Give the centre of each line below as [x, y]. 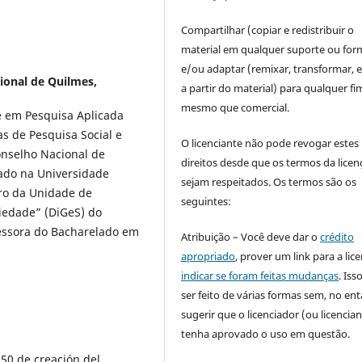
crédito [337, 236]
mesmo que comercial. [236, 107]
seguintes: [206, 201]
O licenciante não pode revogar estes [270, 143]
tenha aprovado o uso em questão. [266, 333]
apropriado [208, 256]
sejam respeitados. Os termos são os [269, 181]
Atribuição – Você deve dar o [251, 236]
